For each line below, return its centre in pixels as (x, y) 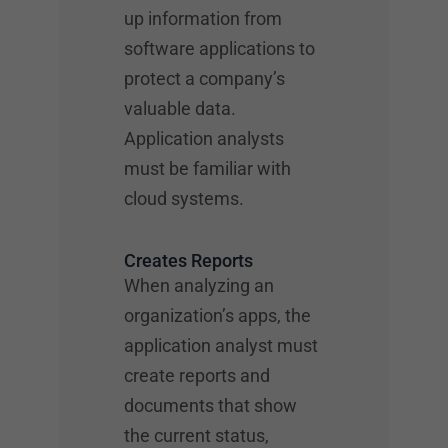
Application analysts (204, 138)
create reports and (197, 375)
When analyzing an (199, 285)
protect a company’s (204, 78)
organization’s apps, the (217, 315)
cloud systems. (184, 198)
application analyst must (221, 345)
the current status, (196, 435)
